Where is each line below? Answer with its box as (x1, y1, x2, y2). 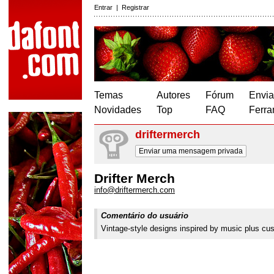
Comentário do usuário (101, 211, 188, 220)
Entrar (94, 4, 113, 11)
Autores (157, 90, 190, 100)
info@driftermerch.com (94, 185, 175, 194)
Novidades (94, 105, 141, 115)
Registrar (122, 4, 149, 11)
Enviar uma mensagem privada (139, 147, 243, 155)
